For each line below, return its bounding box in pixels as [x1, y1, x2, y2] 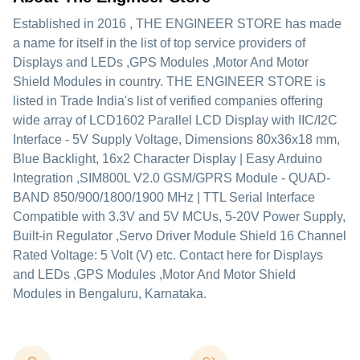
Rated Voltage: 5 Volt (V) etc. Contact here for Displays [13, 248, 323, 262]
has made [282, 17, 342, 31]
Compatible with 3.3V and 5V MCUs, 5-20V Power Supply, [13, 210, 346, 223]
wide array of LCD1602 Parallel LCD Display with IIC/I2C [13, 113, 337, 127]
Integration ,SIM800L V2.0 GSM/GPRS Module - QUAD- [13, 171, 330, 185]
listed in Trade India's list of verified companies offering [13, 94, 323, 108]
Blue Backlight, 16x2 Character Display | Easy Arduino [13, 152, 322, 166]
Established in [13, 17, 97, 31]
